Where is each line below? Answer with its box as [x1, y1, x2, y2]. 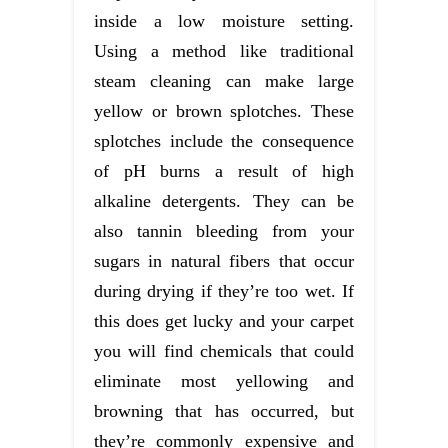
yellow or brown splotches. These [94, 100, 354, 121]
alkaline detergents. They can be [94, 190, 354, 211]
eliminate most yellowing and [94, 370, 354, 391]
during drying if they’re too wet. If [94, 280, 354, 301]
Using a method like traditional [94, 40, 354, 61]
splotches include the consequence [94, 130, 354, 151]
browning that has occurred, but [94, 400, 354, 421]
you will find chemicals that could [94, 340, 354, 361]
